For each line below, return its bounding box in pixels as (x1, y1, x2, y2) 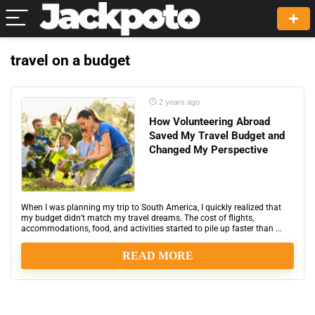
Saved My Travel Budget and (149, 129, 285, 142)
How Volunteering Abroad (149, 115, 270, 128)
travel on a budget (11, 52, 130, 69)
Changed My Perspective (149, 143, 268, 156)
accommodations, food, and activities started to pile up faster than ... (21, 224, 282, 233)
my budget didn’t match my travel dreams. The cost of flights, (21, 213, 254, 223)
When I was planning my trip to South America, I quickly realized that (21, 202, 281, 212)
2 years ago (157, 98, 200, 106)
